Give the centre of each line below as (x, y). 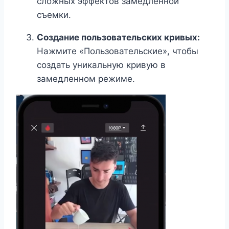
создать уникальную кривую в (101, 65)
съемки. (54, 15)
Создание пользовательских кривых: (118, 38)
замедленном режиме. (86, 79)
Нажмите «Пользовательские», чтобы (118, 51)
